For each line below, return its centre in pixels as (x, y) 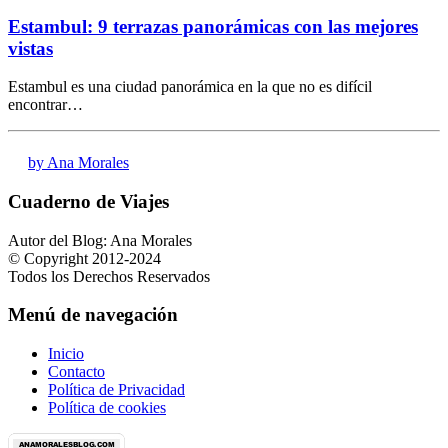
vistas (30, 48)
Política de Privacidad (116, 390)
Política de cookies (107, 408)
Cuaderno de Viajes (88, 201)
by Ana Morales (78, 163)
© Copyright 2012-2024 (84, 258)
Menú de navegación (93, 315)
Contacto (76, 372)
